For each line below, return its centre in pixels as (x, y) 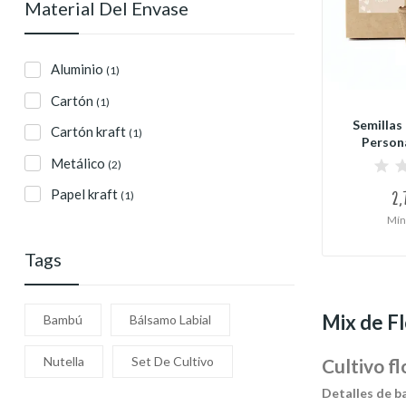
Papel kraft (86, 193)
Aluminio (78, 69)
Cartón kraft (90, 132)
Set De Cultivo (173, 362)
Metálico (79, 163)
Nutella (64, 362)
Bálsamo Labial (170, 320)
